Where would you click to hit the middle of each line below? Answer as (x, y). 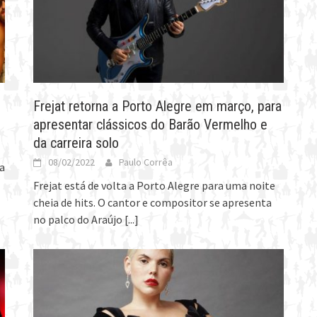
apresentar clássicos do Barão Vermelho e (151, 124)
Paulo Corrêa (146, 162)
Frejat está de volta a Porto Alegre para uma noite (155, 185)
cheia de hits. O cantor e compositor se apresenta (153, 202)
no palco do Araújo (79, 219)
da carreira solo (76, 143)
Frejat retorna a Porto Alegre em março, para (158, 106)
